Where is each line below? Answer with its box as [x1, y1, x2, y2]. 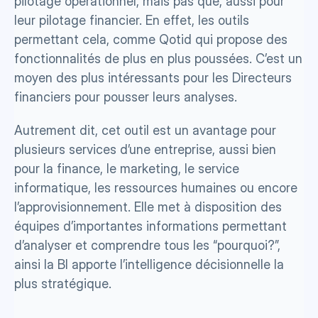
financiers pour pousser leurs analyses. [14, 89, 237, 105]
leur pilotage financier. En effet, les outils [14, 13, 249, 28]
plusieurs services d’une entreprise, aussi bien [14, 142, 276, 158]
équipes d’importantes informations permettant [14, 219, 287, 234]
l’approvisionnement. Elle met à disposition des [14, 199, 282, 215]
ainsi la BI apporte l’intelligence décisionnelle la [14, 257, 284, 273]
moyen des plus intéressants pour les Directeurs [14, 70, 292, 86]
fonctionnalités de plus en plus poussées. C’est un [14, 51, 302, 67]
